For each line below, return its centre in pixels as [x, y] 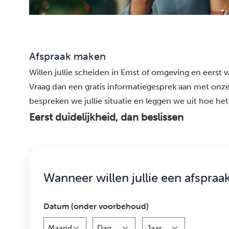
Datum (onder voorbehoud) [96, 206]
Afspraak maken [67, 56]
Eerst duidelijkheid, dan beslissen [106, 117]
